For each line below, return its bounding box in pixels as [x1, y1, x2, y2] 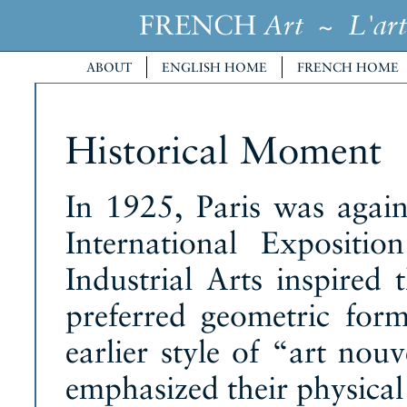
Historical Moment [65, 128, 382, 173]
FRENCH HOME [297, 60, 399, 74]
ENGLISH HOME [162, 60, 267, 74]
